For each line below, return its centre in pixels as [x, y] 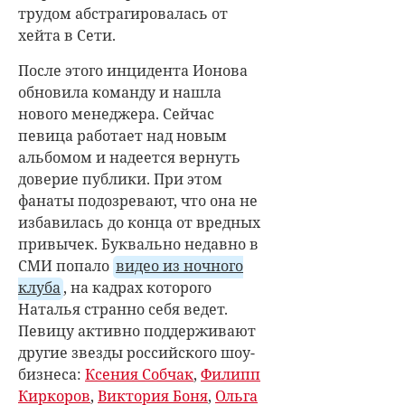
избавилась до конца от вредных [139, 222]
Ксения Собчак [139, 374]
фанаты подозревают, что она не [138, 200]
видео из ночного [179, 265]
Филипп [231, 374]
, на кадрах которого [137, 287]
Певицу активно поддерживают [137, 330]
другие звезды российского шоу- [137, 352]
